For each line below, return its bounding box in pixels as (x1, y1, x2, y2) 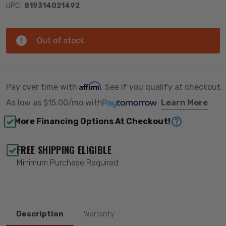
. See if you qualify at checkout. (101, 82, 222, 92)
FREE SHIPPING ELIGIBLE (17, 143, 111, 156)
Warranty (84, 209, 115, 218)
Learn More (161, 98, 208, 107)
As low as (6, 98, 41, 107)
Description (16, 209, 64, 218)
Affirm (79, 81, 101, 90)
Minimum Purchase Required (17, 158, 118, 167)
